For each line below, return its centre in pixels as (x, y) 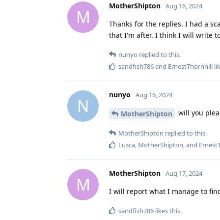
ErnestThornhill (190, 66)
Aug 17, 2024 (184, 173)
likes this (167, 210)
